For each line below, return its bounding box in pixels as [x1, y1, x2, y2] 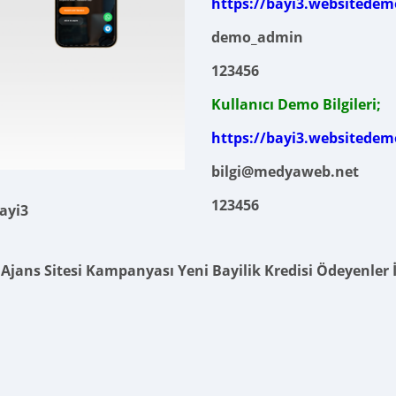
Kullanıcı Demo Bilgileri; [211, 95, 381, 115]
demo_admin [211, 27, 303, 48]
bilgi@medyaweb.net [211, 162, 359, 182]
